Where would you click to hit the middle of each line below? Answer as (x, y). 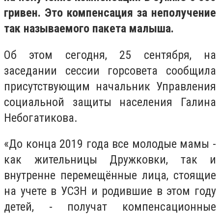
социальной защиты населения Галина (110, 102)
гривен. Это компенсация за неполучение (110, 13)
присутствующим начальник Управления (110, 86)
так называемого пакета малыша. (89, 28)
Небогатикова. (41, 118)
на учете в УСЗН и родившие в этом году (110, 191)
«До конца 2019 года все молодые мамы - (110, 144)
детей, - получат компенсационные (110, 207)
